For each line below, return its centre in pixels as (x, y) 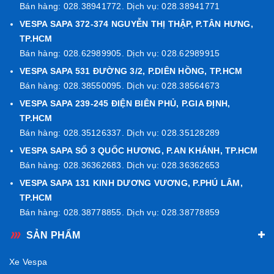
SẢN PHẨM (54, 235)
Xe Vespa (28, 261)
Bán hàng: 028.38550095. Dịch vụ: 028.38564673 (120, 85)
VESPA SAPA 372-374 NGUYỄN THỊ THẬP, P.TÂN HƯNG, (136, 24)
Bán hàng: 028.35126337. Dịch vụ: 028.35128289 (120, 132)
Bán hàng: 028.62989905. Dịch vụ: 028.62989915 (120, 53)
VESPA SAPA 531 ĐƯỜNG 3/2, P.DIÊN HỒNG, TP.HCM (131, 71)
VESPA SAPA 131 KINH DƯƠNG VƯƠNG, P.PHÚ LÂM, (131, 183)
